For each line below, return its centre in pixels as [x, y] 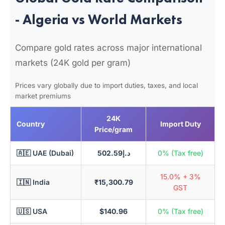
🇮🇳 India [33, 182]
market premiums [43, 96]
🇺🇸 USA [32, 211]
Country [31, 124]
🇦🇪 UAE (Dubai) [45, 153]
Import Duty [180, 124]
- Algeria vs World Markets [99, 19]
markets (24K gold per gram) [73, 63]
